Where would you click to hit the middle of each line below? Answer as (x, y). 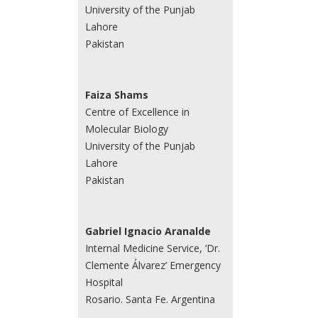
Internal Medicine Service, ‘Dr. (152, 248)
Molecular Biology (126, 128)
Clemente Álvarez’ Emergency (153, 265)
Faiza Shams (116, 94)
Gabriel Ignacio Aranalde (148, 231)
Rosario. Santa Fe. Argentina (150, 299)
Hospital (104, 282)
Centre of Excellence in (137, 111)
